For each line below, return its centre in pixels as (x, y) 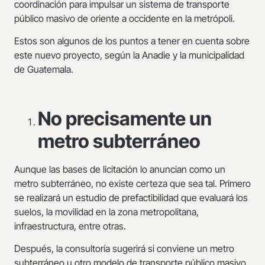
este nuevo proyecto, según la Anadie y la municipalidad (129, 55)
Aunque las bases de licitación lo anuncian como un (120, 169)
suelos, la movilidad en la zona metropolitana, (106, 211)
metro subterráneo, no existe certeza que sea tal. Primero (132, 183)
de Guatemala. (44, 70)
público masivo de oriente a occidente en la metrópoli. (125, 18)
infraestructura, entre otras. (70, 226)
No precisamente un (125, 118)
